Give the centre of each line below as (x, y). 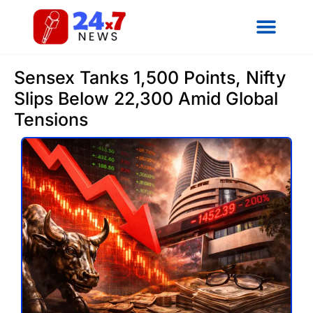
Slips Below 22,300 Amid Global (146, 98)
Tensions (51, 119)
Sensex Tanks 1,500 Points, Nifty (150, 77)
